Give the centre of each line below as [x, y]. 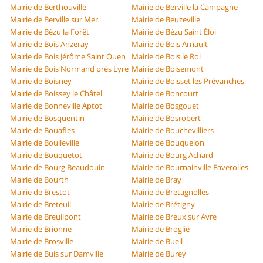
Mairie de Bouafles [43, 131]
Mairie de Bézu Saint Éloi [174, 32]
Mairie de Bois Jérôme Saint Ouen [68, 57]
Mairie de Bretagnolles [170, 192]
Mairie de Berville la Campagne [185, 7]
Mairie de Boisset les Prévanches [188, 81]
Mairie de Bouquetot [46, 155]
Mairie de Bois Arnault [170, 44]
